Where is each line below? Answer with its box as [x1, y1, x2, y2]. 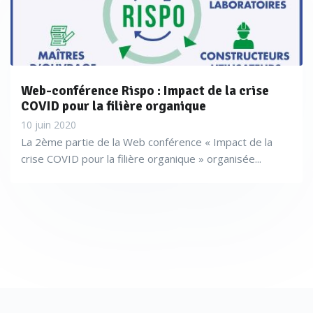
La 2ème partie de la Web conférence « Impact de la [21, 135, 272, 149]
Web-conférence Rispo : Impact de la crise [21, 82, 269, 99]
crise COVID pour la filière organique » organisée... [21, 152, 261, 166]
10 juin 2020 [21, 118, 76, 131]
